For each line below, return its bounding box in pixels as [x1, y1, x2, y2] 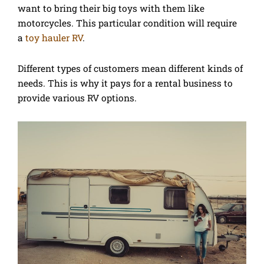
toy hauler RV [25, 32, 82, 44]
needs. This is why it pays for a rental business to [18, 77, 233, 90]
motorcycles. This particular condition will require [18, 17, 237, 29]
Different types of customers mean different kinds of [18, 62, 243, 75]
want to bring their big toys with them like [18, 2, 204, 15]
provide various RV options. [18, 92, 137, 104]
